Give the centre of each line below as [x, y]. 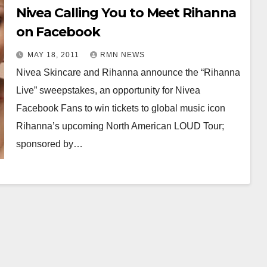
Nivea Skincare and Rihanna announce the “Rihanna [128, 72]
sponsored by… [49, 144]
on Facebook [58, 32]
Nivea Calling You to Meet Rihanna [126, 13]
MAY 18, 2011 [54, 55]
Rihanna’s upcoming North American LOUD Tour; [120, 126]
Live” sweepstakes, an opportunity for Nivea [108, 90]
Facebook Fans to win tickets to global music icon [120, 108]
